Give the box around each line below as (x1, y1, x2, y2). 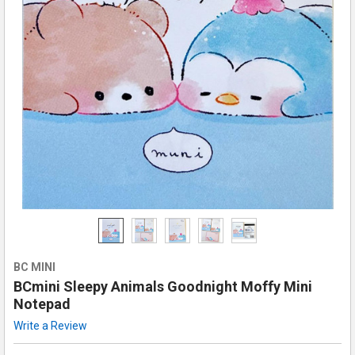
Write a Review (13, 319, 87, 332)
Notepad (13, 295, 71, 312)
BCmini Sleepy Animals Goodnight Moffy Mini (13, 277, 312, 295)
